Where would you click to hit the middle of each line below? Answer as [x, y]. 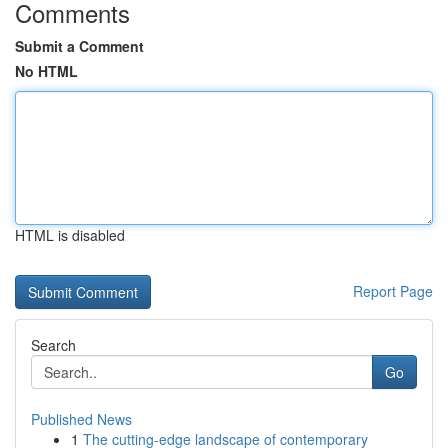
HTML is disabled [70, 235]
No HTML [46, 71]
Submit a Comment [79, 46]
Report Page [393, 291]
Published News [81, 419]
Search [53, 345]
